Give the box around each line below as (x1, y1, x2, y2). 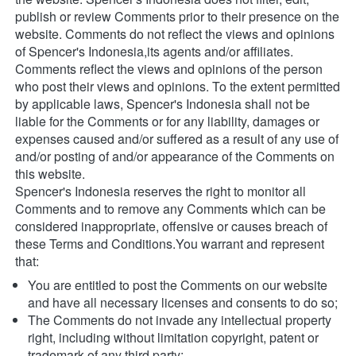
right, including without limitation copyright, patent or (28, 328, 319, 347)
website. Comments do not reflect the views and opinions (15, 25, 335, 44)
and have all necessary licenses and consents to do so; (28, 293, 338, 312)
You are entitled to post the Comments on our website (28, 276, 327, 295)
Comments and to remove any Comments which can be (15, 199, 326, 219)
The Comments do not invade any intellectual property (28, 311, 331, 330)
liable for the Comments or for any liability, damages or (15, 112, 319, 131)
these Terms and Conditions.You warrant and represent (15, 234, 324, 253)
